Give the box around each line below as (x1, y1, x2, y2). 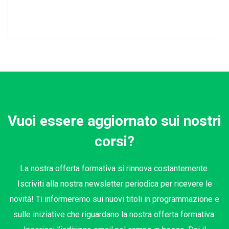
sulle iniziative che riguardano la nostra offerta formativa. (13, 210, 216, 220)
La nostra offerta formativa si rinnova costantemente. (20, 164, 209, 174)
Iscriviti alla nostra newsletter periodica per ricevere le (17, 179, 212, 189)
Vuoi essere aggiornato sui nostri (8, 112, 221, 130)
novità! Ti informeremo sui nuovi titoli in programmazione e (10, 194, 219, 204)
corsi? (95, 133, 134, 150)
